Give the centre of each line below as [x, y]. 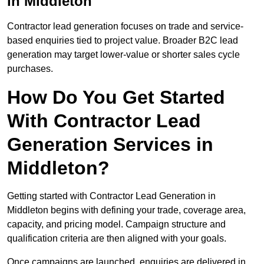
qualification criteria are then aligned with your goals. [117, 239]
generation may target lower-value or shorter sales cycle [123, 55]
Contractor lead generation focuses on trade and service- [125, 27]
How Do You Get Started [116, 98]
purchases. [30, 69]
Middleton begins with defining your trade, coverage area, [126, 210]
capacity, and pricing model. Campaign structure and [116, 225]
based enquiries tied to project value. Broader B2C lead [123, 41]
